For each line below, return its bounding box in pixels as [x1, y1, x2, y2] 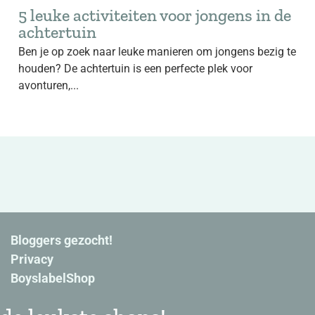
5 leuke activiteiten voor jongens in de [18, 5, 291, 25]
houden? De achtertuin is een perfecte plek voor [18, 62, 252, 75]
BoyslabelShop [11, 271, 96, 285]
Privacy [11, 252, 54, 266]
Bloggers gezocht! [11, 233, 113, 247]
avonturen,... [18, 79, 79, 92]
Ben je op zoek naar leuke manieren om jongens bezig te [18, 45, 296, 58]
